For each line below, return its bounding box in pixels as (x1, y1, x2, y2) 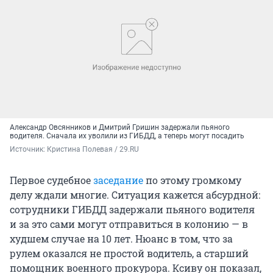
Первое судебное (10, 173, 93, 186)
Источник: (10, 144, 47, 154)
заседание (93, 173, 143, 186)
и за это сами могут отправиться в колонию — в (10, 217, 248, 230)
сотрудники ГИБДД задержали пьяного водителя (10, 202, 255, 216)
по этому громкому (143, 173, 241, 186)
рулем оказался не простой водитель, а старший (10, 246, 249, 260)
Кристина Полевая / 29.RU (47, 144, 139, 154)
